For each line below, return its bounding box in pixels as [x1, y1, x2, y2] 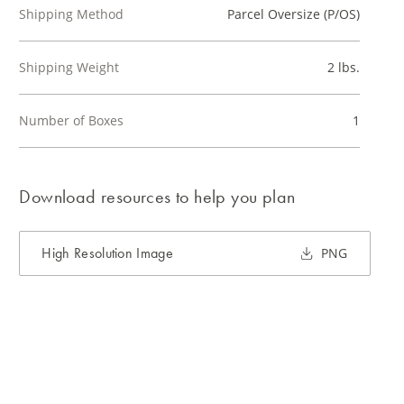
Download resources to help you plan [19, 185, 296, 208]
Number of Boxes [19, 112, 124, 129]
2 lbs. [326, 59, 360, 76]
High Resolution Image [41, 243, 174, 262]
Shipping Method [19, 5, 124, 23]
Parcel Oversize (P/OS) [226, 5, 360, 23]
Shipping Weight [19, 59, 120, 76]
